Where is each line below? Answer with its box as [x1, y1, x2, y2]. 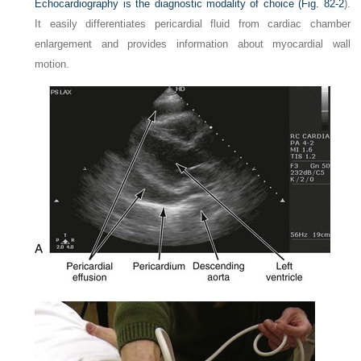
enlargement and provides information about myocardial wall [35, 38, 351, 51]
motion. [35, 58, 70, 71]
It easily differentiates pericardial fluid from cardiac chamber [35, 18, 351, 31]
